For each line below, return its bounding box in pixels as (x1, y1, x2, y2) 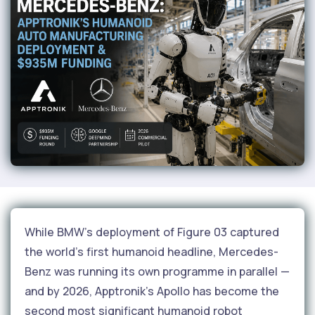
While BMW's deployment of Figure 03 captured (25, 224, 279, 240)
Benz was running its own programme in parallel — (25, 263, 290, 279)
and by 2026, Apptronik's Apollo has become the (25, 283, 279, 299)
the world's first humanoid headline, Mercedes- (25, 243, 278, 259)
